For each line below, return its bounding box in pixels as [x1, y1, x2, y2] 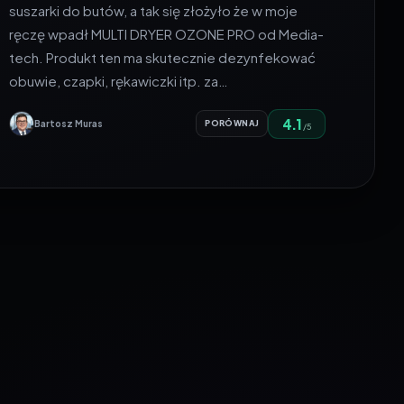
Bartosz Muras [34, 118, 104, 130]
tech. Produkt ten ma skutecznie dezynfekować [9, 48, 317, 66]
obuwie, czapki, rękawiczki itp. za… [9, 71, 229, 89]
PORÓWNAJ [205, 118, 260, 129]
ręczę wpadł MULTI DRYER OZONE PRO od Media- [9, 24, 325, 42]
